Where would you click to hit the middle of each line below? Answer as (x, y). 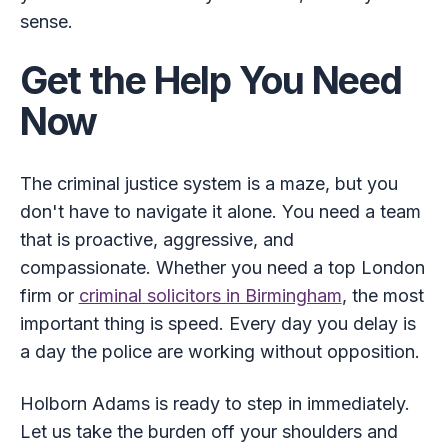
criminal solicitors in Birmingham (210, 296)
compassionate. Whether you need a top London (222, 268)
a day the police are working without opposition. (219, 352)
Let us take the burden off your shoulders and (208, 432)
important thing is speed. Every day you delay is (217, 324)
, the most (382, 296)
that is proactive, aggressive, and (156, 240)
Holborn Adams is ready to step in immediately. (214, 404)
